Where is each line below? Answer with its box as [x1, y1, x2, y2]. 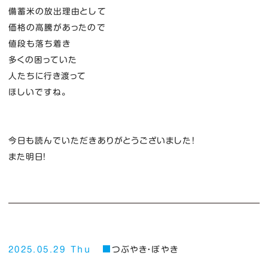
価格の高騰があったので [8, 23, 106, 32]
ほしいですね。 [8, 87, 68, 96]
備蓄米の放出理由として [8, 7, 106, 16]
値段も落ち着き [8, 39, 71, 48]
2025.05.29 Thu [8, 245, 92, 254]
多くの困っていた [8, 55, 78, 64]
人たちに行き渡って [8, 71, 87, 80]
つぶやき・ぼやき [112, 245, 178, 254]
